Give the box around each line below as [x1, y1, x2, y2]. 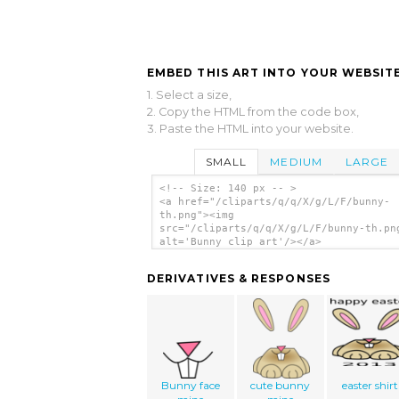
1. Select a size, [147, 87, 232, 102]
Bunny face [161, 379, 221, 393]
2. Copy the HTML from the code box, [147, 104, 359, 118]
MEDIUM [270, 154, 322, 168]
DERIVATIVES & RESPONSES [147, 272, 330, 286]
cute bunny [250, 379, 311, 393]
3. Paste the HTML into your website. [147, 121, 354, 135]
